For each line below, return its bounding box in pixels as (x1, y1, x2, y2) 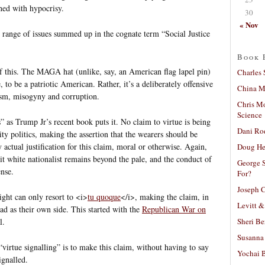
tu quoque (88, 190, 121, 202)
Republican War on (142, 203, 206, 215)
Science (237, 109, 262, 120)
